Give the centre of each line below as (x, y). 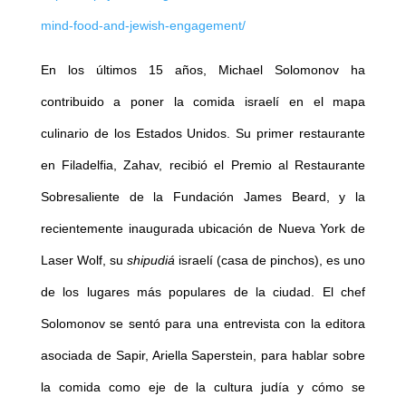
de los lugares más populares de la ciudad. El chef (203, 292)
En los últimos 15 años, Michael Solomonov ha (203, 70)
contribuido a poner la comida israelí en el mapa (203, 102)
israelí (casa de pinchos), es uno (270, 261)
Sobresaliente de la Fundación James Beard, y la (203, 197)
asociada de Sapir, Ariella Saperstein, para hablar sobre (203, 356)
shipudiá (150, 261)
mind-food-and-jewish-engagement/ (143, 26)
